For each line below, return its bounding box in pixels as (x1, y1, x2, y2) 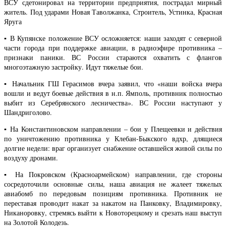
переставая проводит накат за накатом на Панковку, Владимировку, (4, 198, 222, 208)
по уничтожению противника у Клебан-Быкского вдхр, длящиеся (4, 134, 222, 144)
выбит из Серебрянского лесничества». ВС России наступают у (4, 98, 222, 107)
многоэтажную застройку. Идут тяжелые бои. (4, 62, 143, 72)
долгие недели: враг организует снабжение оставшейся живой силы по (4, 143, 222, 153)
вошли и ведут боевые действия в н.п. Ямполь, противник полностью (4, 88, 222, 98)
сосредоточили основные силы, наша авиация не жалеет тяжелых (4, 179, 222, 189)
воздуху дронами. (4, 153, 58, 163)
